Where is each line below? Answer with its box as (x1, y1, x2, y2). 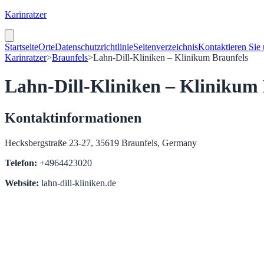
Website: (5, 177, 39, 188)
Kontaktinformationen (5, 110, 141, 126)
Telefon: (5, 157, 37, 168)
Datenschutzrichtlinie (55, 42, 133, 52)
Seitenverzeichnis (133, 42, 198, 52)
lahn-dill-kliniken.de (39, 177, 116, 188)
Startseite (5, 42, 38, 52)
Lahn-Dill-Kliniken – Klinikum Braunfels (93, 52, 248, 62)
